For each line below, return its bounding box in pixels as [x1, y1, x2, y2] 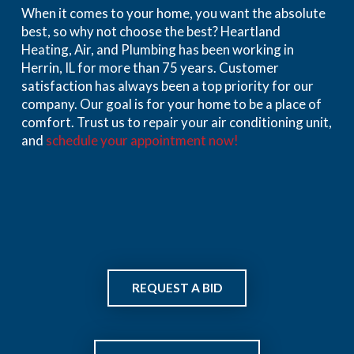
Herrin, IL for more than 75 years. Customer [21, 59, 279, 77]
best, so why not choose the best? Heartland [21, 23, 281, 40]
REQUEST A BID [131, 280, 222, 295]
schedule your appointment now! [45, 132, 239, 149]
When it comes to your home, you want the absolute [21, 5, 326, 22]
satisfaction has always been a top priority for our [21, 77, 314, 95]
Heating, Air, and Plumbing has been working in [21, 41, 294, 58]
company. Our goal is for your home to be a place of [21, 96, 322, 113]
